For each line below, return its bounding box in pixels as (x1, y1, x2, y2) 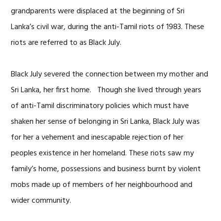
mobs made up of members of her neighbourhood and (11, 179, 193, 191)
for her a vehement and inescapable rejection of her (11, 131, 184, 144)
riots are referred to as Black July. (11, 37, 126, 49)
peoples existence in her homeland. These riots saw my (11, 147, 194, 160)
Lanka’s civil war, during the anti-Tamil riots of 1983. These (11, 21, 205, 34)
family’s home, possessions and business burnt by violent (11, 163, 201, 176)
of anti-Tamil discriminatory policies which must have (11, 100, 189, 112)
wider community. (11, 194, 72, 207)
